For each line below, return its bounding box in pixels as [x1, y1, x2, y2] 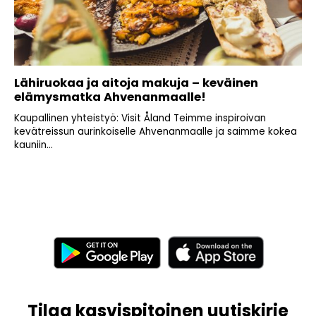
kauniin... [14, 138, 53, 152]
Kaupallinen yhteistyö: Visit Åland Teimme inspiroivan [14, 111, 266, 126]
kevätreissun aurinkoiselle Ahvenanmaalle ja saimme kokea [14, 125, 297, 139]
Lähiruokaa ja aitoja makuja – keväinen [14, 75, 258, 92]
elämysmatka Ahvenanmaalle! [14, 89, 209, 106]
